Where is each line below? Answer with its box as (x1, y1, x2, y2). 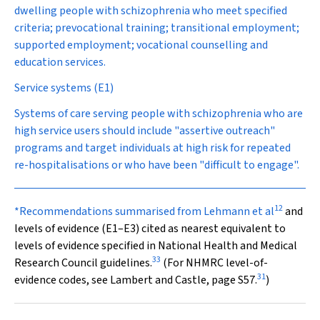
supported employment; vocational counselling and (14, 37, 268, 53)
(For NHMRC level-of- (161, 255, 268, 271)
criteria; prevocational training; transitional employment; (14, 20, 299, 36)
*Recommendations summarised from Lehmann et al (14, 204, 274, 219)
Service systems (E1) (14, 80, 114, 96)
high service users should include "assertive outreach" (14, 123, 275, 139)
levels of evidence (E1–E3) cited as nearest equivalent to (14, 221, 286, 236)
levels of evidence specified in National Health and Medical (14, 238, 297, 254)
